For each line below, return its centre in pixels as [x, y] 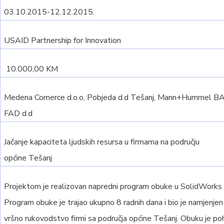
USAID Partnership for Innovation [63, 40]
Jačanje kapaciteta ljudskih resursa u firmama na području [102, 142]
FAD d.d [18, 113]
